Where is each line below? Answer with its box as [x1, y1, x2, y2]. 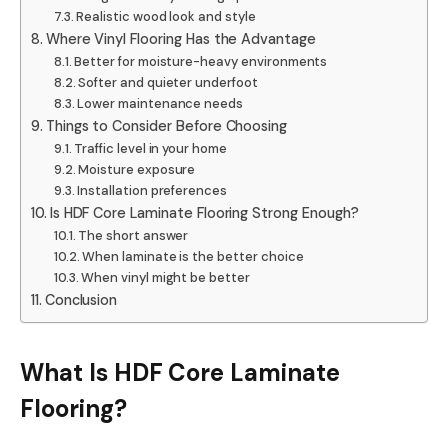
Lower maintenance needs [77, 94, 244, 112]
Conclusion [44, 290, 118, 309]
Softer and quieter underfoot [78, 73, 258, 91]
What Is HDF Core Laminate [20, 356, 340, 388]
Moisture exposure [78, 160, 196, 178]
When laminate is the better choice [82, 247, 304, 265]
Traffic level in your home [74, 139, 227, 157]
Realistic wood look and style [76, 7, 256, 25]
